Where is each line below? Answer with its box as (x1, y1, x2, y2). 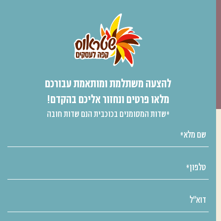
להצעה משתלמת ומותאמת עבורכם (45, 74, 172, 92)
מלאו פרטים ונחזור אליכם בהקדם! (47, 90, 170, 108)
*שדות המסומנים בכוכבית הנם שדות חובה (46, 106, 170, 121)
